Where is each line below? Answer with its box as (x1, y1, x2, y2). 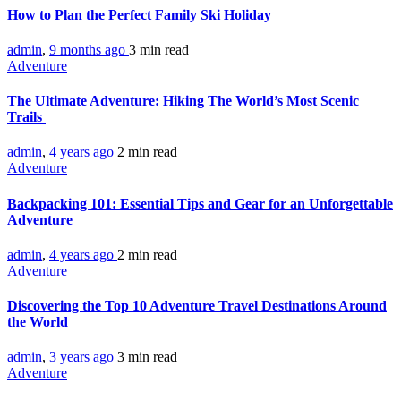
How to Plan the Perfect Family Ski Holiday (7, 6, 275, 22)
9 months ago (49, 41, 129, 57)
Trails (7, 109, 46, 125)
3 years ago (49, 349, 117, 365)
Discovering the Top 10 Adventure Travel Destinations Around (7, 298, 387, 314)
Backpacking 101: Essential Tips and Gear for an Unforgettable (7, 195, 393, 211)
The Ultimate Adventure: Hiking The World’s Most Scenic (7, 93, 359, 109)
